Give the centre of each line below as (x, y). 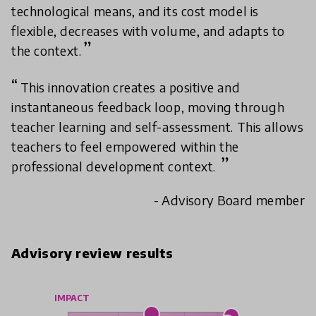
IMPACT (72, 298)
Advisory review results (92, 253)
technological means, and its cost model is (135, 11)
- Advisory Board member (229, 200)
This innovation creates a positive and (130, 87)
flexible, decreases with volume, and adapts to (148, 31)
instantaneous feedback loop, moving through (148, 107)
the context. (47, 51)
